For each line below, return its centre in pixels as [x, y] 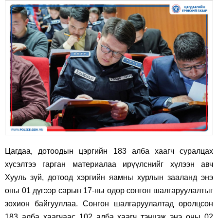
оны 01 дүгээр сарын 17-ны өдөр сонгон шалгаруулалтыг [109, 190]
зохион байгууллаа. [44, 203]
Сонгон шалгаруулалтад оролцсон [148, 203]
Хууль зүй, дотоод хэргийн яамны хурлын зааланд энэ [109, 177]
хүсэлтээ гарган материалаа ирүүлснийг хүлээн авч [109, 164]
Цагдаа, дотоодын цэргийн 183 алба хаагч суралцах [109, 151]
